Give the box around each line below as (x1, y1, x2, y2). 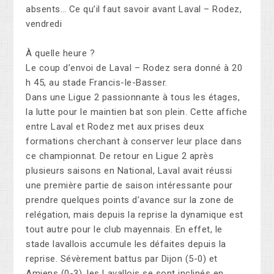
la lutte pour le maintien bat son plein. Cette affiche (26, 106, 248, 118)
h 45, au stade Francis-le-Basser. (26, 77, 168, 89)
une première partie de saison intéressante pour (26, 180, 233, 191)
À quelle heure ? (26, 48, 95, 59)
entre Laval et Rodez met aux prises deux (26, 121, 204, 133)
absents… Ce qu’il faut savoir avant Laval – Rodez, (26, 4, 242, 15)
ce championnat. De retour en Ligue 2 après (26, 150, 214, 162)
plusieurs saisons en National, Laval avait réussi (26, 165, 232, 177)
